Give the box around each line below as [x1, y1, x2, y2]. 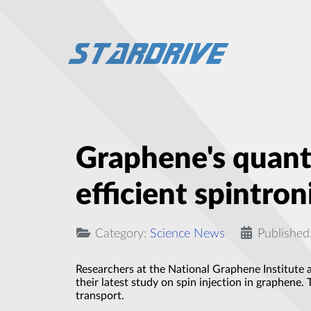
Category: [92, 227, 150, 241]
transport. [76, 290, 124, 302]
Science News [150, 227, 225, 241]
